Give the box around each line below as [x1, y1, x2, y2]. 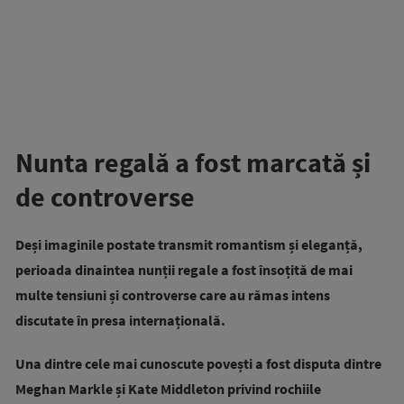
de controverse [15, 179, 195, 214]
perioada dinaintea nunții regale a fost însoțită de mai [15, 260, 353, 279]
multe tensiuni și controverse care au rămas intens [15, 285, 330, 304]
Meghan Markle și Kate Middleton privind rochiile [15, 379, 321, 398]
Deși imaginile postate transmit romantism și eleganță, [15, 234, 363, 253]
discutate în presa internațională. [15, 310, 225, 329]
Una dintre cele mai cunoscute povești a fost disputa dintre [15, 353, 381, 372]
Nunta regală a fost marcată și [15, 144, 371, 179]
